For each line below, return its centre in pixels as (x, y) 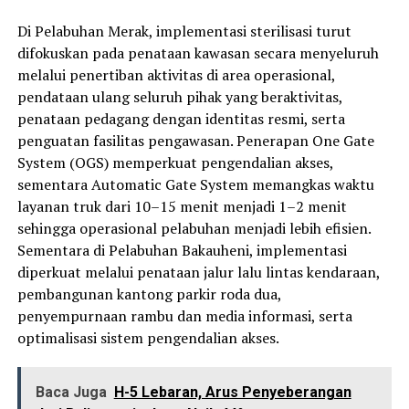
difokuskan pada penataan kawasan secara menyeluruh (198, 52)
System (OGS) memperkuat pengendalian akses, (175, 162)
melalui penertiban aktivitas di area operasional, (176, 74)
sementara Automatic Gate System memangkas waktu (195, 184)
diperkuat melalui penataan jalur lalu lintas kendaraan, (198, 272)
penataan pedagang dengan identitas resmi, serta (181, 118)
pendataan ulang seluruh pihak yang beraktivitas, (179, 96)
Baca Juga (71, 392)
